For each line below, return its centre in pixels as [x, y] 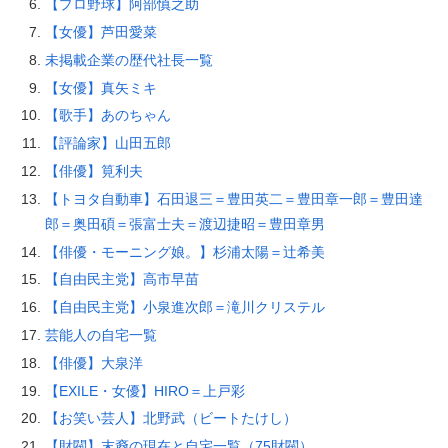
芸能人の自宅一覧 [100, 334]
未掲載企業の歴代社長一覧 [128, 59]
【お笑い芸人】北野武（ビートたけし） [170, 418]
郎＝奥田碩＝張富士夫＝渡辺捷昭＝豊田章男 [184, 223]
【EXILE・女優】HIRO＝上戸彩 [144, 390]
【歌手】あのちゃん [107, 115]
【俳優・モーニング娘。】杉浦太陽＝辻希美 [184, 251]
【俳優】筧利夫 [93, 170]
